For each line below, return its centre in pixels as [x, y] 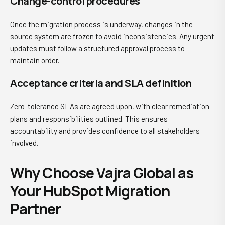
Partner [35, 209]
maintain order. [35, 60]
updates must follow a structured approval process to [97, 48]
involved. [24, 143]
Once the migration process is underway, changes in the [101, 24]
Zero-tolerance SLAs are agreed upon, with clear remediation [110, 106]
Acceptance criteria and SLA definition [101, 83]
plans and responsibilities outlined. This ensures [89, 119]
